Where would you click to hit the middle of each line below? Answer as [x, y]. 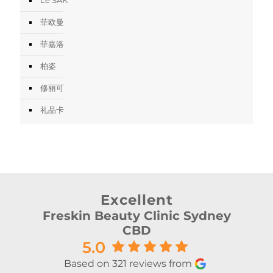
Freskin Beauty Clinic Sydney [136, 215]
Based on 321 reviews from [128, 263]
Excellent [136, 200]
